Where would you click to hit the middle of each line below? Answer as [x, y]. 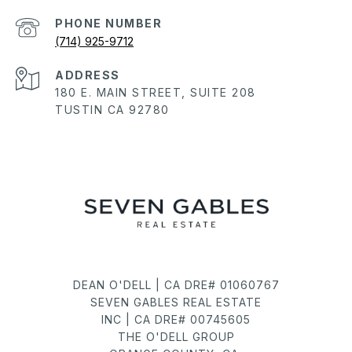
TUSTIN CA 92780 [112, 109]
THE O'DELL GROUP [176, 336]
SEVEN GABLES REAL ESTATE [176, 302]
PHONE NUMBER [108, 23]
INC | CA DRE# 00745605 [176, 319]
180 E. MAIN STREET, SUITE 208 [156, 92]
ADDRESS [88, 75]
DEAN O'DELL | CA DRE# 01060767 [176, 284]
